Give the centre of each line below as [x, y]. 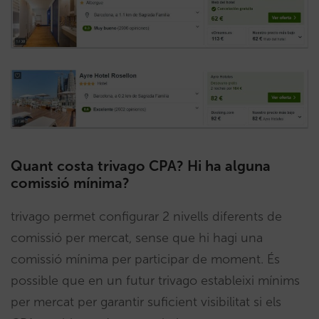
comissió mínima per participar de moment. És [145, 259]
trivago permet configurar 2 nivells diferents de [146, 216]
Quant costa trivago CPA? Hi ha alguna [141, 166]
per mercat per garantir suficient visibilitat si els [146, 302]
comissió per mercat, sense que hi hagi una [137, 237]
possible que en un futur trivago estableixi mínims [155, 280]
